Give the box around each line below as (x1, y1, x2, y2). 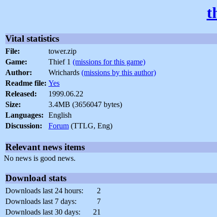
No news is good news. (4, 154, 76, 163)
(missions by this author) (81, 68, 156, 77)
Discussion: (5, 122, 42, 130)
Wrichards (48, 68, 81, 77)
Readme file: (5, 79, 46, 88)
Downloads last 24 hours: (5, 186, 83, 195)
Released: (5, 90, 37, 98)
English (48, 111, 72, 120)
